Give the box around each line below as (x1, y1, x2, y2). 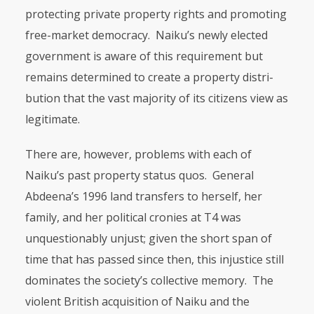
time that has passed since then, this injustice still (25, 252, 284, 267)
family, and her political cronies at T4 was (25, 210, 241, 225)
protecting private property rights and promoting (25, 6, 287, 22)
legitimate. (25, 111, 80, 127)
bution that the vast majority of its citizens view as (25, 90, 288, 106)
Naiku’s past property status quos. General (25, 168, 254, 183)
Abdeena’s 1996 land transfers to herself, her (25, 189, 262, 204)
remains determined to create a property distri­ (25, 69, 273, 85)
